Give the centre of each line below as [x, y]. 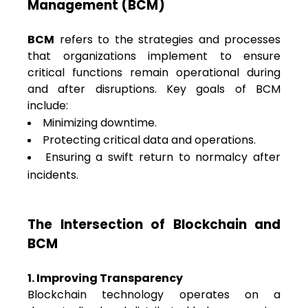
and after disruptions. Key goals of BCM [154, 89]
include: [48, 106]
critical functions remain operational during [154, 73]
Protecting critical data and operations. [149, 140]
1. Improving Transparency [105, 278]
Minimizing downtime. [100, 123]
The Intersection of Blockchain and [154, 225]
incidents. [53, 174]
